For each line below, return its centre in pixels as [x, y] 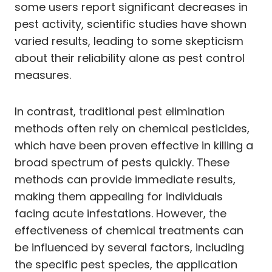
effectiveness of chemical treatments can [129, 230]
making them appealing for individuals [119, 196]
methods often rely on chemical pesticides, [132, 128]
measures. [43, 75]
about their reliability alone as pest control [130, 58]
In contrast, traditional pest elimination [120, 111]
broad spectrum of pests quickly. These [122, 162]
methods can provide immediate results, [125, 179]
